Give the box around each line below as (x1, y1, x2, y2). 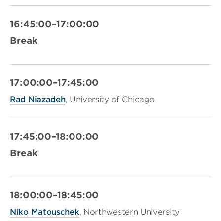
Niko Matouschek (10, 207, 79, 217)
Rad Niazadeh (10, 95, 66, 105)
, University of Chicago (65, 95, 155, 105)
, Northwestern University (79, 207, 180, 217)
